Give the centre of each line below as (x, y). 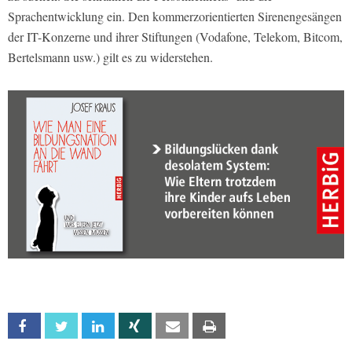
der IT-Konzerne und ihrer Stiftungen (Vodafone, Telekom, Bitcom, (175, 37)
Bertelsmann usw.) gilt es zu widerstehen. (110, 57)
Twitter (94, 327)
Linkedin (131, 327)
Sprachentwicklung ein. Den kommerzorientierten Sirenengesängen (175, 16)
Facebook (62, 327)
